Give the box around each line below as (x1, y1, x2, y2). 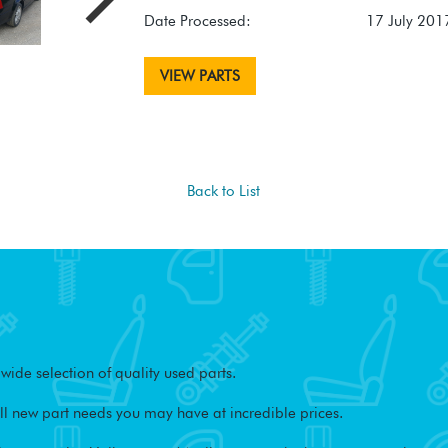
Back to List (187, 182, 261, 201)
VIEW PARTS (160, 67, 240, 86)
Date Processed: (144, 12, 251, 31)
